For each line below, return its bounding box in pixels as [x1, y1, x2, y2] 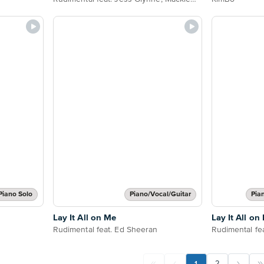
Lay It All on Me [52, 213, 117, 222]
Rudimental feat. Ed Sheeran [52, 225, 158, 234]
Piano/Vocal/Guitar [129, 190, 191, 198]
